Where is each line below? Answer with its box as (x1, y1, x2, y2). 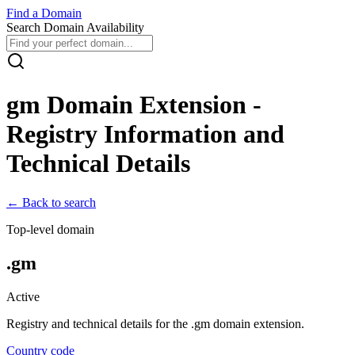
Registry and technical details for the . (6, 316, 194, 330)
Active (6, 289, 40, 303)
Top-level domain (6, 222, 94, 236)
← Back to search (6, 195, 96, 209)
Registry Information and (6, 120, 284, 149)
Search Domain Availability (6, 21, 144, 34)
